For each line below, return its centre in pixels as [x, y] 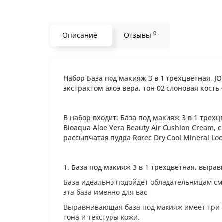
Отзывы [139, 35]
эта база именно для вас [105, 192]
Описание [80, 35]
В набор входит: [92, 118]
